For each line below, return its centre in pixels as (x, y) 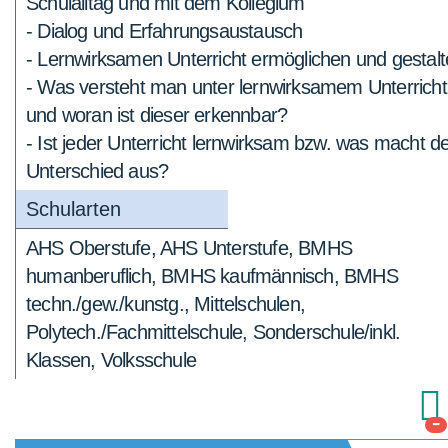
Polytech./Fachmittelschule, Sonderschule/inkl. (213, 332)
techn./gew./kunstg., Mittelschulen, (165, 304)
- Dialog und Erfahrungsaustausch (164, 31)
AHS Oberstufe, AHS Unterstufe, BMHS (189, 248)
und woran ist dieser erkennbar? (157, 115)
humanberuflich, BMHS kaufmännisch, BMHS (212, 276)
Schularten (73, 209)
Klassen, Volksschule (111, 360)
